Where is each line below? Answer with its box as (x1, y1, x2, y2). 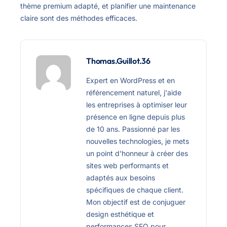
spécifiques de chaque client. (86, 185, 183, 195)
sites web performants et (86, 161, 169, 170)
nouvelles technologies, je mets (86, 137, 189, 146)
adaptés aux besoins (86, 173, 155, 182)
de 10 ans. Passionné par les (86, 125, 180, 134)
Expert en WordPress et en (86, 76, 175, 85)
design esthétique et (86, 210, 154, 219)
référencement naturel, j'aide (86, 88, 181, 97)
